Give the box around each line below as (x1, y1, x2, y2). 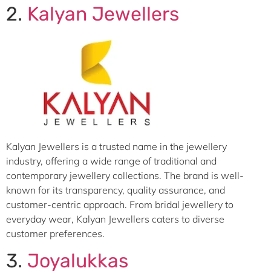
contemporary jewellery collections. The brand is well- (6, 169, 244, 181)
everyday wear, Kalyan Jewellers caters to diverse (6, 212, 224, 225)
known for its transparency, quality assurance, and (6, 183, 225, 196)
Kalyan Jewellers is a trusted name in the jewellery (6, 140, 227, 152)
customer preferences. (6, 227, 105, 240)
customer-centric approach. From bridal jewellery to (6, 198, 233, 211)
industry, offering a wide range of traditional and (6, 154, 217, 167)
